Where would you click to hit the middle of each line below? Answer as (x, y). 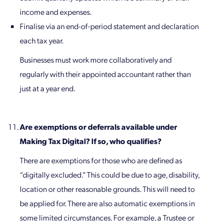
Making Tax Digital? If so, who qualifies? (91, 141)
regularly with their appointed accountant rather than (105, 74)
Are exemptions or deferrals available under (98, 127)
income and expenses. (56, 12)
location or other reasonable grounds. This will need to (107, 189)
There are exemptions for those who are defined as (101, 160)
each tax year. (42, 40)
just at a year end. (48, 88)
